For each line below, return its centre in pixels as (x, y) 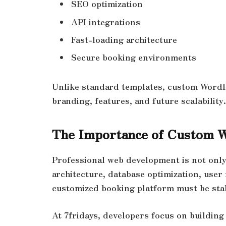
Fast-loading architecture (124, 39)
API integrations (106, 21)
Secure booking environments (134, 57)
